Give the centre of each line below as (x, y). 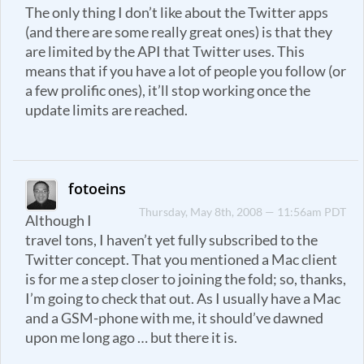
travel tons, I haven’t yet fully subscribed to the (171, 240)
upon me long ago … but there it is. (131, 338)
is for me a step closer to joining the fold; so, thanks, (186, 279)
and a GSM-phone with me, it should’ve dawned (174, 318)
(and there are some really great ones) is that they (179, 32)
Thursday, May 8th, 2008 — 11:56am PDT (243, 212)
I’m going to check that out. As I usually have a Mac (183, 299)
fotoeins (97, 189)
